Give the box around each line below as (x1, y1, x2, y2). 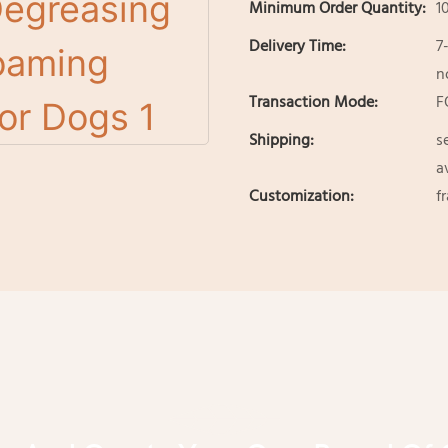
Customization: (249, 184, 354, 211)
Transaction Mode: (249, 90, 378, 117)
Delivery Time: (249, 34, 346, 61)
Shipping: (249, 128, 314, 155)
